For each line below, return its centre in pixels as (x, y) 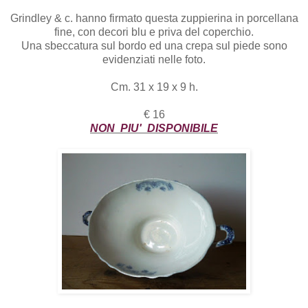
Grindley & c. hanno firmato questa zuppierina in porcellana (154, 19)
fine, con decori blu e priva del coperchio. (154, 32)
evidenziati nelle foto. (154, 60)
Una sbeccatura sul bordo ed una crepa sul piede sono (154, 46)
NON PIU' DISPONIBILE (154, 129)
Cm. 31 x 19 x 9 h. (154, 87)
